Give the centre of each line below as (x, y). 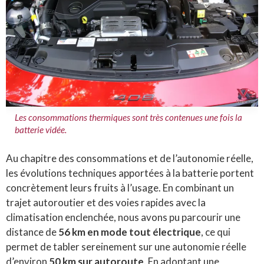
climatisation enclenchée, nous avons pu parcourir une (123, 217)
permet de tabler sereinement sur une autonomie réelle (126, 246)
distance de (32, 232)
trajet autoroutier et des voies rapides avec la (106, 202)
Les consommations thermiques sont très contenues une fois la (128, 117)
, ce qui (216, 232)
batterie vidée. (41, 129)
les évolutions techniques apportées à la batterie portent (130, 173)
